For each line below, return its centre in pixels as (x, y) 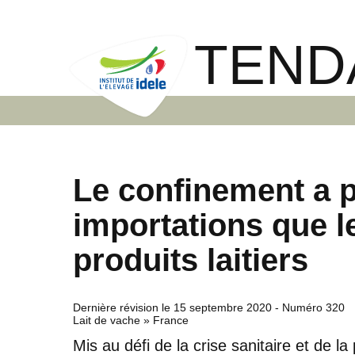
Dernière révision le (123, 307)
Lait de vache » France (131, 320)
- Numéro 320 (308, 307)
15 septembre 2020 (223, 307)
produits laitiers (191, 260)
